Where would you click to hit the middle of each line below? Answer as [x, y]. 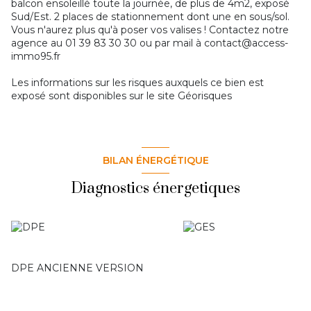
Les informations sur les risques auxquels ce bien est [137, 83]
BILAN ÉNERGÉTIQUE [155, 160]
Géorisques [205, 96]
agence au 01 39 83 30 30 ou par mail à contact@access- [150, 43]
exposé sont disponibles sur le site [94, 96]
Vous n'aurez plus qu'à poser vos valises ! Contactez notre [150, 30]
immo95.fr [36, 57]
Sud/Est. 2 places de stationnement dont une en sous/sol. [150, 17]
